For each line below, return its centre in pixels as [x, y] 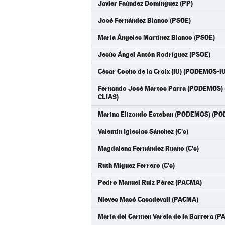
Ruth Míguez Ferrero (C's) [136, 165]
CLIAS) [108, 97]
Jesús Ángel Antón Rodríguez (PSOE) [154, 54]
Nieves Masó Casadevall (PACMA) [148, 199]
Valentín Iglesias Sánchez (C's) [143, 131]
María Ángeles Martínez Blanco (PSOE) [156, 37]
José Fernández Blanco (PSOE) [144, 20]
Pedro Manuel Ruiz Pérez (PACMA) [150, 182]
